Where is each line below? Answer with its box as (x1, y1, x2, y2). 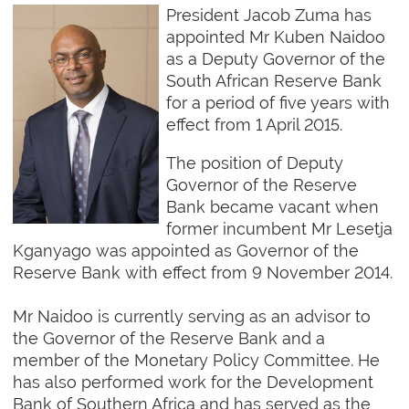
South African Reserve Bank (165, 71, 382, 91)
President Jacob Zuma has (165, 5, 372, 26)
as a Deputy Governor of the (165, 49, 385, 69)
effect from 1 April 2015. (165, 115, 342, 135)
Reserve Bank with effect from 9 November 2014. (13, 263, 393, 283)
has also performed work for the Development (13, 372, 374, 393)
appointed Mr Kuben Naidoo (165, 27, 385, 47)
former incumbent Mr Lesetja (165, 219, 393, 239)
